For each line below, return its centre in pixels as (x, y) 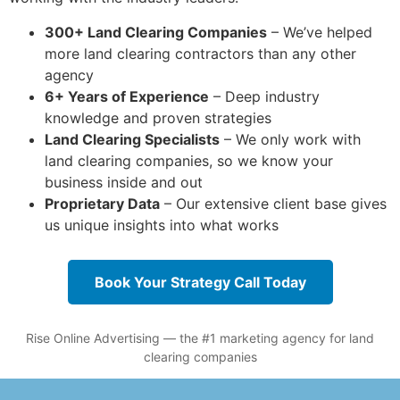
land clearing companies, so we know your (189, 160)
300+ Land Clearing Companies (156, 32)
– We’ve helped (320, 32)
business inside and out (124, 182)
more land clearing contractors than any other (200, 53)
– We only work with (290, 139)
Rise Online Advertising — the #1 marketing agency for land (200, 337)
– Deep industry (264, 96)
